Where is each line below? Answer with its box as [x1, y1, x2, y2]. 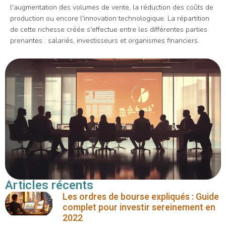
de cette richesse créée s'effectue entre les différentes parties [10, 24, 207, 34]
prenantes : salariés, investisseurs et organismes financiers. [10, 35, 199, 45]
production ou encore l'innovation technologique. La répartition [10, 13, 209, 23]
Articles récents [5, 176, 93, 194]
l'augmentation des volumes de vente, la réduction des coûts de [10, 2, 213, 12]
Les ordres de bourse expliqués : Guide [63, 190, 219, 204]
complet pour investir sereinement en [63, 200, 216, 214]
